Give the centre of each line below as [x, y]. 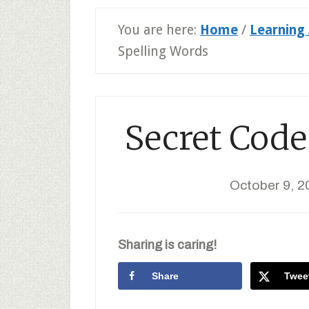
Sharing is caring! [167, 245]
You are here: [159, 30]
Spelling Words [163, 51]
